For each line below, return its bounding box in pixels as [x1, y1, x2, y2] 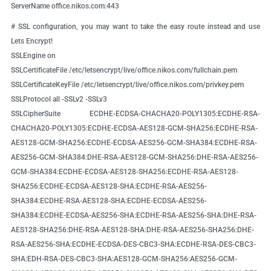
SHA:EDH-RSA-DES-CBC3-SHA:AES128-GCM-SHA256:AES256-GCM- [10, 255, 237, 264]
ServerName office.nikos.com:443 [10, 2, 119, 11]
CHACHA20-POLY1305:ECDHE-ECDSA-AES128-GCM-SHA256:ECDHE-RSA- [10, 124, 258, 133]
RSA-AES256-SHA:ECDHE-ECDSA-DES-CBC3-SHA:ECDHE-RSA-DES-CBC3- [10, 240, 256, 249]
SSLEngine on [10, 51, 56, 60]
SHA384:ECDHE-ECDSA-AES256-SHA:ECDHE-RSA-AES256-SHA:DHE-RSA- [10, 211, 256, 220]
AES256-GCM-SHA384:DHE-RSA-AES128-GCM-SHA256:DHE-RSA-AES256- [10, 153, 258, 162]
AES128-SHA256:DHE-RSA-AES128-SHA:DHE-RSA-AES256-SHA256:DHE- [10, 226, 254, 235]
